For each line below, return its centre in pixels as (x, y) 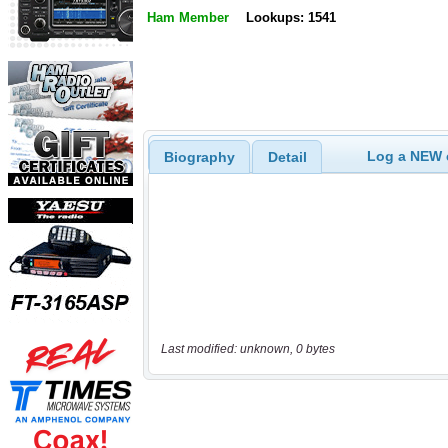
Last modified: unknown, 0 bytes (247, 349)
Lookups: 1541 (290, 18)
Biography (199, 156)
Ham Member (188, 18)
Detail (287, 156)
